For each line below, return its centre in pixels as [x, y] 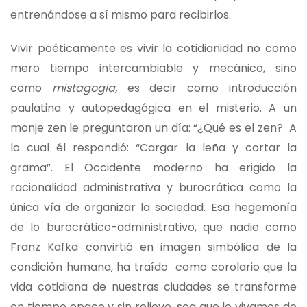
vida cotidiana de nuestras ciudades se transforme [153, 286]
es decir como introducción [212, 88]
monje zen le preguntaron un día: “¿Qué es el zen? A [153, 127]
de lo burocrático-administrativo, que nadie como [153, 227]
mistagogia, [89, 88]
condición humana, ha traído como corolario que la [153, 267]
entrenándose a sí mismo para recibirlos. [121, 14]
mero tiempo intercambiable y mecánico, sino [153, 68]
